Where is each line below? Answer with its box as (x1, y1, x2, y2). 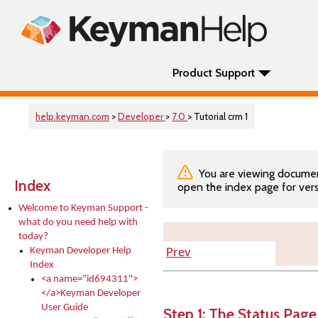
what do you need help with (18, 217, 138, 228)
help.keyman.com (35, 111, 109, 122)
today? (18, 231, 48, 242)
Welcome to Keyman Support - (18, 203, 148, 214)
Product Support (172, 66, 255, 79)
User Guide (41, 302, 88, 313)
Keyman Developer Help (30, 246, 131, 256)
